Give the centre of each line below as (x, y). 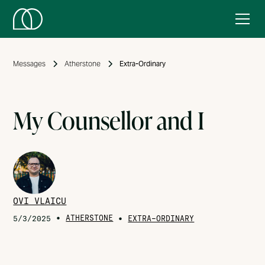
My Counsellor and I (109, 120)
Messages (30, 64)
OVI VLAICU (40, 201)
